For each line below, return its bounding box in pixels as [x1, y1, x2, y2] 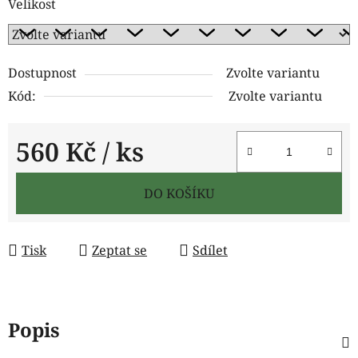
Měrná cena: [15, 167, 92, 185]
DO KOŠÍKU [144, 184, 214, 202]
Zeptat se [92, 241, 147, 259]
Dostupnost [8, 63, 77, 82]
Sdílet [193, 241, 228, 259]
